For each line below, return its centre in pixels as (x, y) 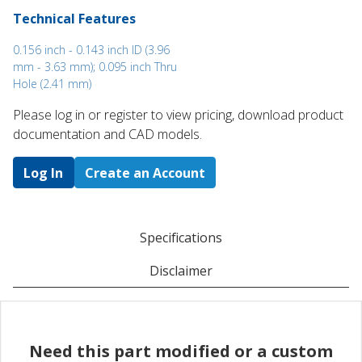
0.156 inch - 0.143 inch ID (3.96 (91, 50)
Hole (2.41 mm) (52, 84)
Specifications (181, 237)
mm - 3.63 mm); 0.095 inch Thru (95, 67)
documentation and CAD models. (107, 135)
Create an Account (145, 173)
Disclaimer (181, 270)
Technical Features (74, 19)
